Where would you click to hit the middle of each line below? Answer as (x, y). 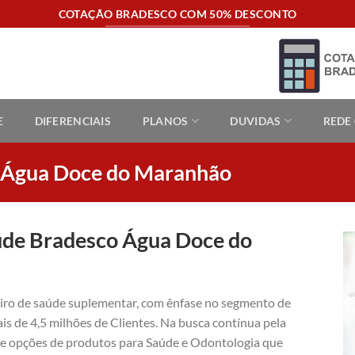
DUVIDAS (256, 120)
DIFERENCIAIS (73, 120)
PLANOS (165, 120)
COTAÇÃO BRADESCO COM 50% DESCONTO (177, 14)
